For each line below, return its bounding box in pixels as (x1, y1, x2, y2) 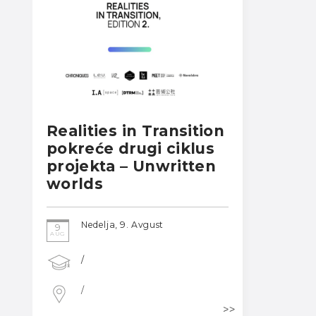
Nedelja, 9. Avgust (81, 219, 164, 231)
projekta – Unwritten (47, 157, 217, 175)
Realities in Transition (47, 121, 225, 140)
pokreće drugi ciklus (47, 139, 214, 157)
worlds (47, 174, 104, 193)
